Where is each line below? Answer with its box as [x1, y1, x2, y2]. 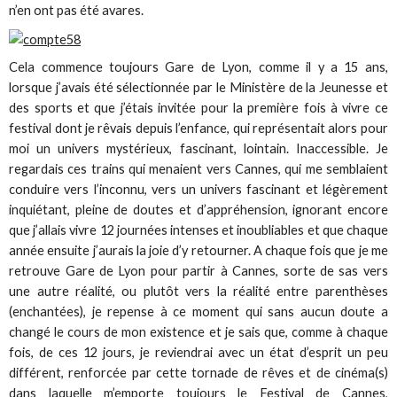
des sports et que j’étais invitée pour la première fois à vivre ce [9, 100, 388, 116]
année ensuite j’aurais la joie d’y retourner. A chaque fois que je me [9, 243, 388, 259]
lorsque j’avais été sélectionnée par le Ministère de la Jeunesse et [9, 80, 388, 96]
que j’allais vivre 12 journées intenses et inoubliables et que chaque [9, 222, 388, 238]
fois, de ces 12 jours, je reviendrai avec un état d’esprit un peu [9, 345, 388, 361]
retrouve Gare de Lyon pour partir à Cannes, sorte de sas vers [9, 263, 388, 279]
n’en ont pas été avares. [9, 3, 144, 19]
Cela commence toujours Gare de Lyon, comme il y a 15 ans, [9, 59, 388, 75]
